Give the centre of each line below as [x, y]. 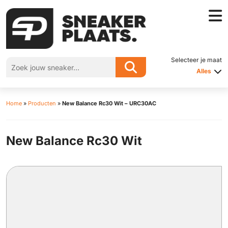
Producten [42, 103]
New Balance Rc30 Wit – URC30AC [109, 103]
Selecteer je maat [196, 60]
